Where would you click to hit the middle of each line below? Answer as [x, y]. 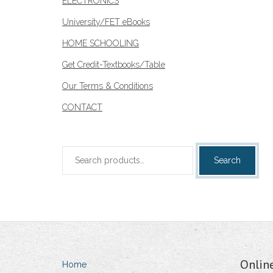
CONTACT [82, 108]
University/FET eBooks [106, 22]
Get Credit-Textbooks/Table [114, 65]
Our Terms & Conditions [108, 86]
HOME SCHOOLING [101, 44]
